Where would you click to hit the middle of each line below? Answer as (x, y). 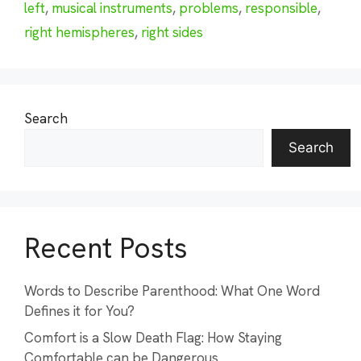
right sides (172, 32)
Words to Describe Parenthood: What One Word (172, 290)
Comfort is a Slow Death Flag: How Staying (153, 338)
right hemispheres (79, 32)
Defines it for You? (79, 311)
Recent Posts (106, 248)
